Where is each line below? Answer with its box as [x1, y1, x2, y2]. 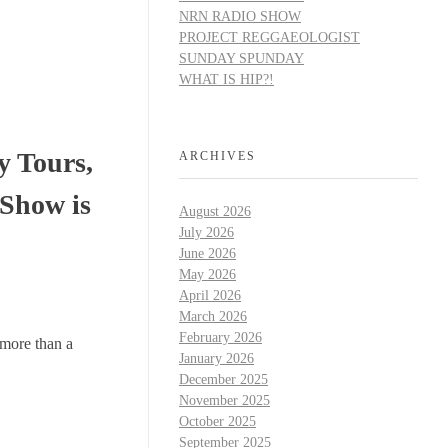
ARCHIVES [179, 148, 256, 163]
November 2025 [179, 393, 270, 409]
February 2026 [179, 330, 262, 346]
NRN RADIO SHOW [179, 8, 301, 24]
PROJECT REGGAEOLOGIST [179, 29, 360, 45]
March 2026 [179, 309, 247, 325]
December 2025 [179, 372, 268, 388]
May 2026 [179, 267, 236, 283]
